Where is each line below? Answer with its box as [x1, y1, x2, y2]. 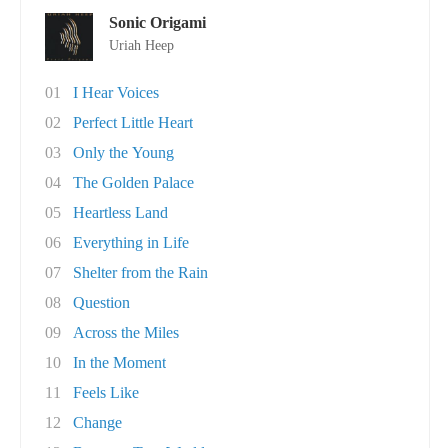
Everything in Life [73, 234, 189, 251]
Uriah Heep [109, 38, 174, 53]
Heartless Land [73, 204, 168, 221]
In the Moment [73, 354, 166, 371]
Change [73, 414, 122, 431]
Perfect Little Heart [73, 114, 193, 131]
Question [73, 294, 130, 311]
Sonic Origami [109, 14, 206, 31]
